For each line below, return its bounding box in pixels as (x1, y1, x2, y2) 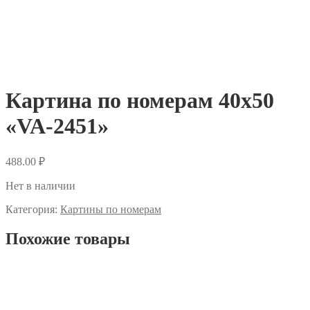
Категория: (6, 203, 60, 216)
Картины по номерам (60, 203, 161, 216)
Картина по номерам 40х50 (6, 87, 274, 113)
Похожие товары (6, 230, 130, 248)
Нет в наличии (6, 180, 75, 192)
